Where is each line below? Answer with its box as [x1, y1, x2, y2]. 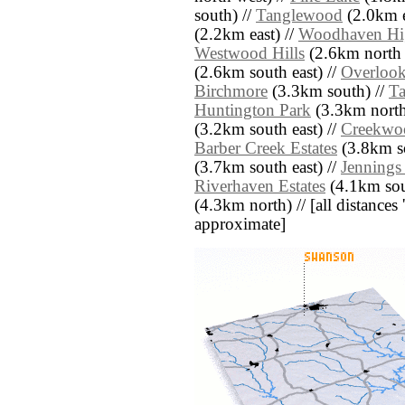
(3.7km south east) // [194, 158, 341, 177]
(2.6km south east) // [194, 63, 341, 82]
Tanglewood [256, 6, 343, 25]
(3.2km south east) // [194, 120, 341, 139]
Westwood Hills [194, 44, 305, 63]
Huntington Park [194, 101, 311, 120]
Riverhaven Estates [194, 177, 325, 196]
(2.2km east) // [194, 25, 298, 44]
